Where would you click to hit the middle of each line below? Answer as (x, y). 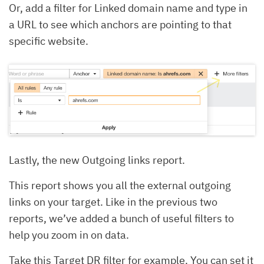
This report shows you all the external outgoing (120, 185)
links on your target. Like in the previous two (113, 202)
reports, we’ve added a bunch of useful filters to (121, 218)
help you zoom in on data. (69, 235)
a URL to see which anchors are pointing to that (120, 24)
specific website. (49, 41)
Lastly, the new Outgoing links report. (97, 160)
